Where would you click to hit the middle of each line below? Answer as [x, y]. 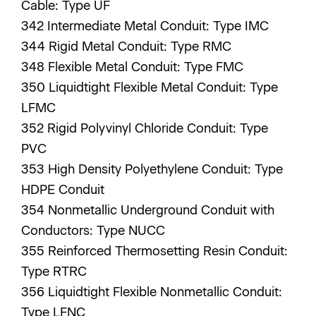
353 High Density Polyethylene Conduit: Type [152, 169]
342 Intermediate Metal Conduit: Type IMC [147, 26]
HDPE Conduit [65, 190]
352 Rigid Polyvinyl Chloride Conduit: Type [145, 128]
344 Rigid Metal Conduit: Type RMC [128, 47]
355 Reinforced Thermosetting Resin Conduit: [154, 251]
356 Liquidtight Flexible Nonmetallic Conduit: [152, 292]
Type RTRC [56, 272]
